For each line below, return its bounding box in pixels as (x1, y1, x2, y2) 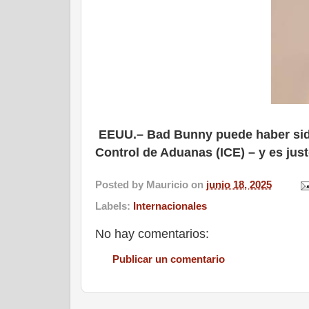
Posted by (95, 179, 146, 191)
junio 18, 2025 (206, 179, 272, 191)
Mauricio (146, 179, 188, 191)
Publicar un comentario (112, 252, 225, 265)
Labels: (95, 199, 133, 212)
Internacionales (133, 199, 207, 212)
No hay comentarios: (95, 226, 209, 241)
